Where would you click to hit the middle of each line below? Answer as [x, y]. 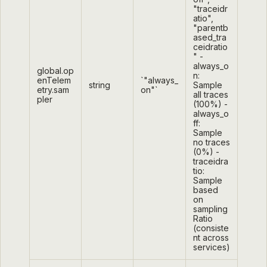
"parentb [211, 28]
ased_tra [210, 38]
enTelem [54, 80]
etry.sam [53, 90]
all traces [211, 95]
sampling [210, 209]
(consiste [211, 228]
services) [212, 247]
